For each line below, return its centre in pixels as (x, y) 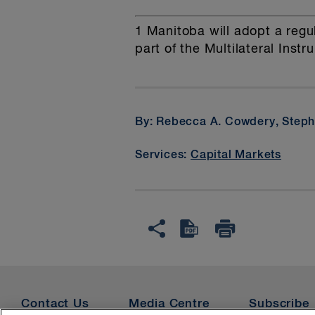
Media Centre (169, 304)
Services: (163, 155)
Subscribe (279, 304)
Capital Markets (236, 155)
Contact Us (56, 304)
